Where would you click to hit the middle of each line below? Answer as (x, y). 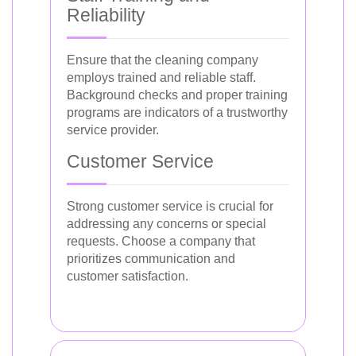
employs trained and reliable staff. (161, 77)
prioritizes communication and (151, 258)
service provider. (113, 130)
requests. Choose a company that (161, 241)
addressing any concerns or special (166, 223)
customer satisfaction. (128, 276)
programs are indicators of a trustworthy (177, 112)
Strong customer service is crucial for (170, 206)
